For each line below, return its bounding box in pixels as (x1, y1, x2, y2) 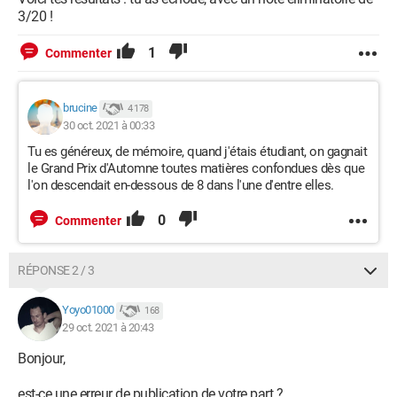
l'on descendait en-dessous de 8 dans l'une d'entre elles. (27, 177, 334, 193)
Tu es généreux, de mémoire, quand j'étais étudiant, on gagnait (27, 144, 367, 160)
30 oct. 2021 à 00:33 (63, 119, 154, 132)
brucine (63, 101, 97, 115)
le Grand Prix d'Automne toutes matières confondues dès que (27, 160, 364, 176)
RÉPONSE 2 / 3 (18, 263, 95, 277)
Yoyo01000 (62, 303, 114, 317)
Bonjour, (18, 350, 65, 367)
